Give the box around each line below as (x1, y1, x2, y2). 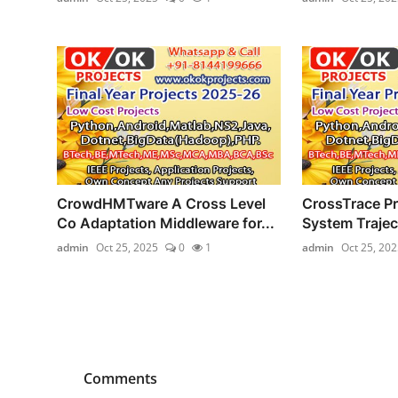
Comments (84, 368, 157, 388)
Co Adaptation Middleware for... (57, 213, 275, 232)
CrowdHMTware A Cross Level (57, 194, 266, 212)
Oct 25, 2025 (96, 239, 158, 255)
